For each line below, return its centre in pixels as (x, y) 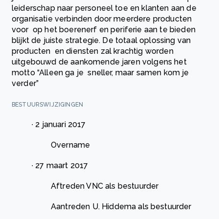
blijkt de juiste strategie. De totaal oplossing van (101, 41)
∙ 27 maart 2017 (61, 166)
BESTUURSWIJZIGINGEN (48, 105)
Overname (72, 145)
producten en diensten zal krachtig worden (93, 51)
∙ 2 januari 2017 (60, 125)
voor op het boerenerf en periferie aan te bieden (104, 30)
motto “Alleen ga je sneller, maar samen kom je (100, 73)
